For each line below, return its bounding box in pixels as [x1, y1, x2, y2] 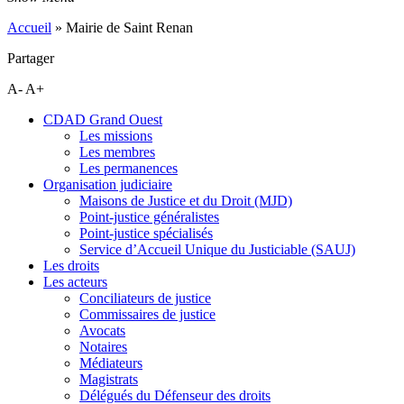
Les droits [43, 258, 99, 273]
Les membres [79, 144, 155, 160]
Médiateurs [79, 355, 142, 371]
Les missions [79, 128, 152, 143]
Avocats [79, 323, 125, 338]
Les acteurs [43, 274, 107, 289]
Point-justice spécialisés [79, 225, 213, 241]
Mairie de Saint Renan [66, 20, 193, 35]
